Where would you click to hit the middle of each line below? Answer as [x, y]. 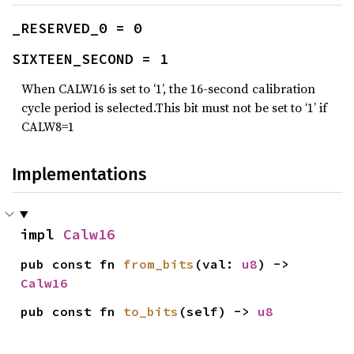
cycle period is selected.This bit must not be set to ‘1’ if [174, 107]
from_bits [159, 264]
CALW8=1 [48, 126]
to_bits [151, 311]
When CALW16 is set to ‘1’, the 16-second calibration [168, 88]
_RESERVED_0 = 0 [77, 28]
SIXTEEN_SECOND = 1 [90, 59]
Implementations [79, 174]
